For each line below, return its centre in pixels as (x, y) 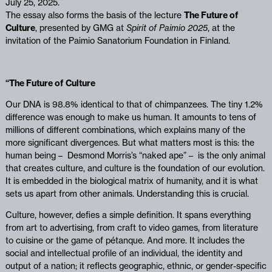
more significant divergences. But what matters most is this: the (130, 142)
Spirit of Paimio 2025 (167, 28)
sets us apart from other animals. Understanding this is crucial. (127, 193)
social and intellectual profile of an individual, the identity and (124, 253)
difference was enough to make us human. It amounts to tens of (131, 117)
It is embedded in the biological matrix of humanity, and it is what (131, 181)
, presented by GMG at (80, 28)
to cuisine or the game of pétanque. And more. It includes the (125, 240)
